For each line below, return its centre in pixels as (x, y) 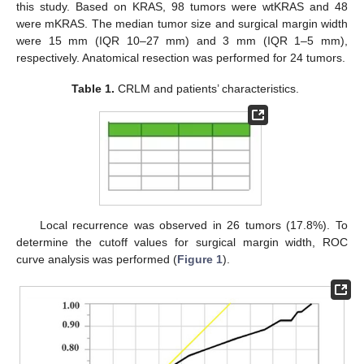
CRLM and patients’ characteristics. (207, 89)
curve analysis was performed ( (97, 259)
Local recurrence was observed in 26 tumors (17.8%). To (193, 225)
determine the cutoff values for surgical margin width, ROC (182, 242)
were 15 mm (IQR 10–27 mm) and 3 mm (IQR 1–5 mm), (182, 40)
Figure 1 (200, 259)
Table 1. (93, 89)
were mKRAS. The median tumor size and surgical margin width (182, 23)
